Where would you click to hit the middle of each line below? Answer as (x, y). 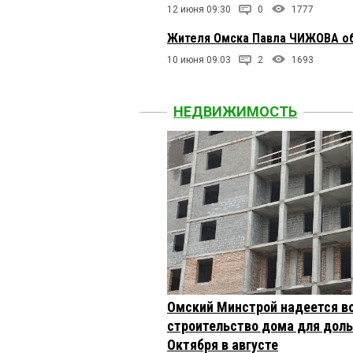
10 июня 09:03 (199, 60)
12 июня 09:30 (199, 10)
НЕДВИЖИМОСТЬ (235, 112)
